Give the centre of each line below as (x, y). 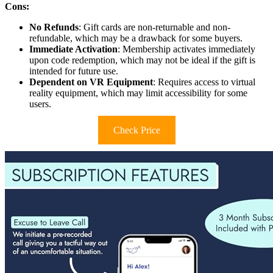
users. (40, 104)
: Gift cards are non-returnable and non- (154, 27)
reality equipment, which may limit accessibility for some (138, 93)
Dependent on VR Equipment (91, 82)
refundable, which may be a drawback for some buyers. (136, 38)
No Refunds (54, 27)
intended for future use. (74, 71)
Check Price (136, 130)
